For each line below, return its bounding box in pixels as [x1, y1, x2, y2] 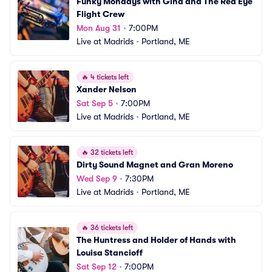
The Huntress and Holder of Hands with [76, 235, 236, 245]
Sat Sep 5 [76, 98, 113, 108]
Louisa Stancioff [76, 248, 143, 257]
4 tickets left [89, 73, 129, 81]
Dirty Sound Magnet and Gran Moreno [76, 160, 233, 169]
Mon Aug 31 [76, 23, 121, 33]
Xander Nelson [76, 84, 137, 94]
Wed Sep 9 [76, 174, 117, 183]
